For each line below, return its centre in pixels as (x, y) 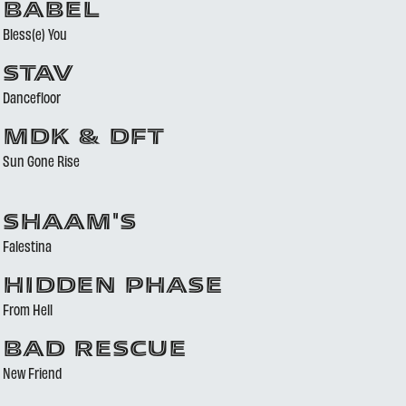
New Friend (32, 372)
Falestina (27, 246)
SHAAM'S (69, 224)
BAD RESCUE (94, 351)
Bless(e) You (34, 34)
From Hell (27, 309)
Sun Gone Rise (41, 160)
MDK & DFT (83, 139)
